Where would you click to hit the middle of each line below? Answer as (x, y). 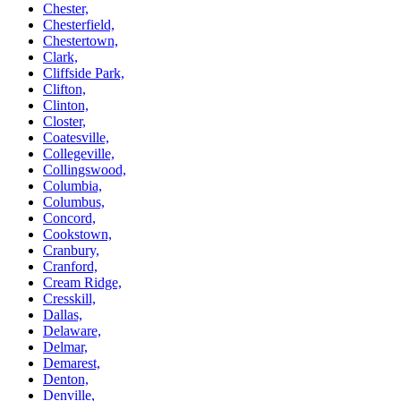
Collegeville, (79, 153)
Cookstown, (77, 234)
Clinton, (66, 105)
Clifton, (64, 89)
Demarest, (72, 363)
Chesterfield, (79, 24)
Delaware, (72, 330)
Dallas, (63, 314)
